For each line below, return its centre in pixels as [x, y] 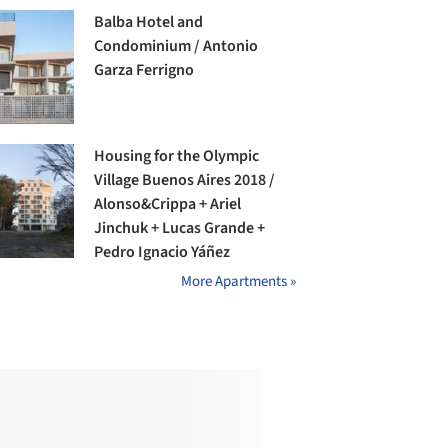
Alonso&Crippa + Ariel [168, 204]
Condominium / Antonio [176, 46]
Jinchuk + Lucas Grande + [180, 228]
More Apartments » [238, 282]
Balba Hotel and [149, 22]
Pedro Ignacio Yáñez [162, 252]
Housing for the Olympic [177, 156]
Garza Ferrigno [144, 70]
